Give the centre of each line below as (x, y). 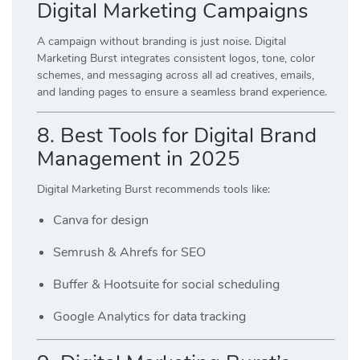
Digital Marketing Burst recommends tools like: (153, 189)
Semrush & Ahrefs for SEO (129, 252)
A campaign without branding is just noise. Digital (162, 41)
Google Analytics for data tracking (149, 316)
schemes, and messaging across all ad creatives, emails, (176, 75)
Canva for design (101, 220)
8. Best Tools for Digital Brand (177, 135)
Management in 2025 (139, 158)
